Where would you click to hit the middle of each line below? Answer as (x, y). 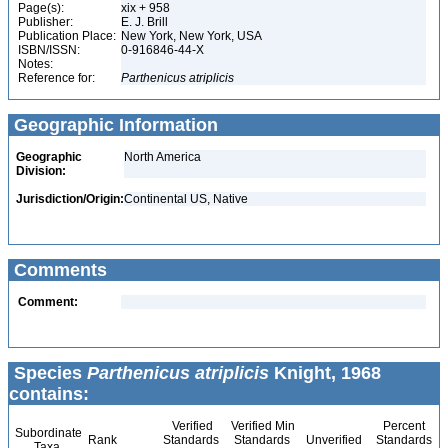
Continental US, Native (186, 199)
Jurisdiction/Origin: (70, 199)
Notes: (35, 64)
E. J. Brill (146, 22)
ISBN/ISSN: (49, 50)
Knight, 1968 (325, 373)
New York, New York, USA (193, 36)
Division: (41, 171)
